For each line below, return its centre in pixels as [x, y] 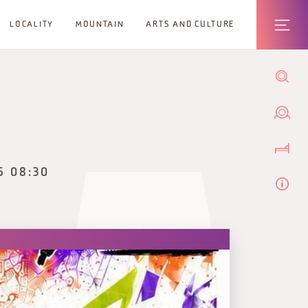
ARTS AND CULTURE [190, 24]
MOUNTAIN [100, 24]
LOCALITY [32, 24]
